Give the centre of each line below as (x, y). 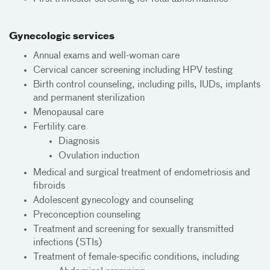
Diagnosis (79, 141)
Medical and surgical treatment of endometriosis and (142, 173)
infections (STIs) (68, 243)
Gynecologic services (62, 36)
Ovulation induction (99, 156)
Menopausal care (68, 112)
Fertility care (59, 127)
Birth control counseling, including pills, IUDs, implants (147, 85)
